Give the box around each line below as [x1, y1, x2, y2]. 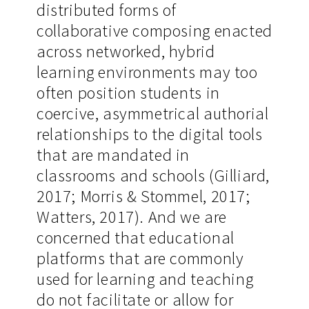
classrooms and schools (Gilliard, [36, 164, 270, 186]
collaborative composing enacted [36, 19, 272, 41]
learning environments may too [36, 61, 258, 83]
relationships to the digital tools [36, 123, 263, 145]
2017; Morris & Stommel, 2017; [36, 185, 250, 207]
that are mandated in [36, 143, 190, 166]
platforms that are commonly [36, 247, 244, 269]
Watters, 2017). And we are [36, 206, 227, 228]
